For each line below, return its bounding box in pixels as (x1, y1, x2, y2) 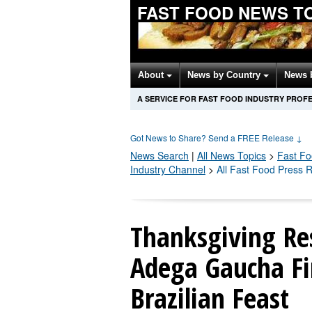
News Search (130, 148, 189, 162)
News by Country (187, 70, 263, 80)
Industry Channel (130, 162, 205, 176)
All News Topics (197, 148, 266, 162)
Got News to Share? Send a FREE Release (130, 132, 296, 143)
